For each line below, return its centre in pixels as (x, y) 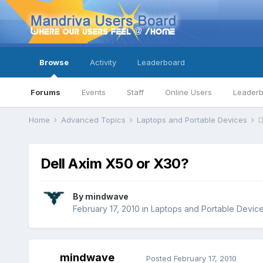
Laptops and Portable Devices (193, 120)
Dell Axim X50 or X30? (114, 164)
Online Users (188, 92)
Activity (103, 62)
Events (93, 92)
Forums (45, 92)
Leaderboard (161, 62)
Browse (54, 62)
